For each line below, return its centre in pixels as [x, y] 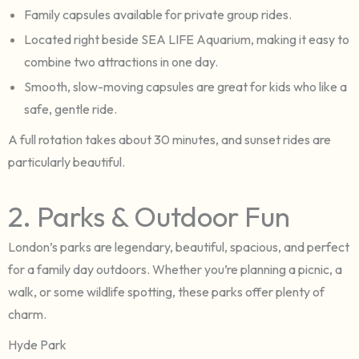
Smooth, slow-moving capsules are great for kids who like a [186, 86]
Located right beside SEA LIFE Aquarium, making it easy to [187, 39]
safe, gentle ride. [71, 109]
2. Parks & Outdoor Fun [149, 216]
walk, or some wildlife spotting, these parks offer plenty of [166, 291]
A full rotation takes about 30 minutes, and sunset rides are [169, 139]
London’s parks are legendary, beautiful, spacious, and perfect [179, 246]
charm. [27, 314]
